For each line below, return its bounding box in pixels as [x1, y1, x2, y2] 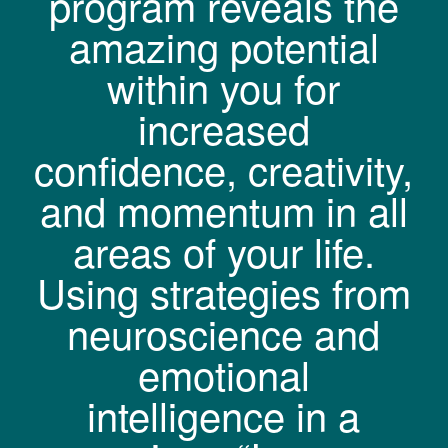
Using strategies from [36, 263, 411, 321]
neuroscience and [67, 304, 381, 362]
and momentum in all [39, 181, 408, 239]
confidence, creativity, [34, 140, 414, 198]
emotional [137, 345, 310, 403]
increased [137, 99, 310, 157]
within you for [107, 58, 341, 116]
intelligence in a [87, 386, 361, 444]
